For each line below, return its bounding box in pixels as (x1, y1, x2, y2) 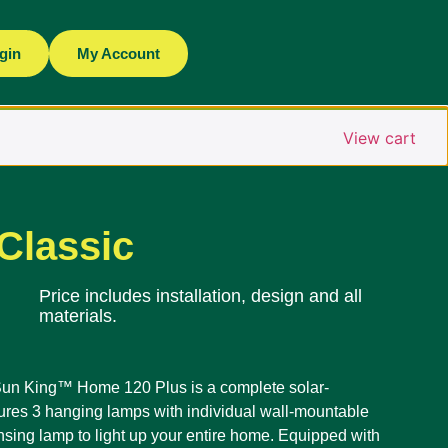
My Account (76, 45, 160, 62)
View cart (343, 128, 416, 148)
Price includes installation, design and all (38, 286, 362, 306)
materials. (38, 306, 117, 326)
